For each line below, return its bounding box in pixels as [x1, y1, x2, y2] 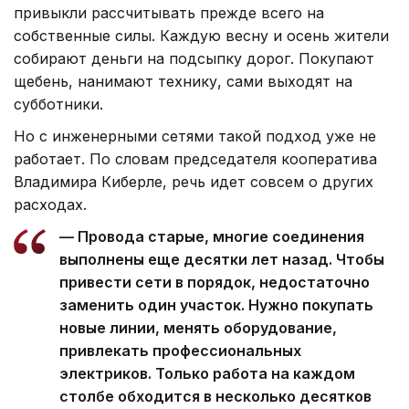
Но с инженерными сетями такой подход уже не [14, 127, 376, 146]
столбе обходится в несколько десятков [59, 387, 372, 406]
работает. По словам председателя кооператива [14, 150, 377, 169]
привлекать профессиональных [59, 341, 301, 361]
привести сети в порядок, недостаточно [59, 273, 370, 292]
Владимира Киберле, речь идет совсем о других [14, 173, 373, 192]
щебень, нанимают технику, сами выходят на [14, 72, 352, 91]
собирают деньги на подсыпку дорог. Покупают [14, 49, 374, 68]
